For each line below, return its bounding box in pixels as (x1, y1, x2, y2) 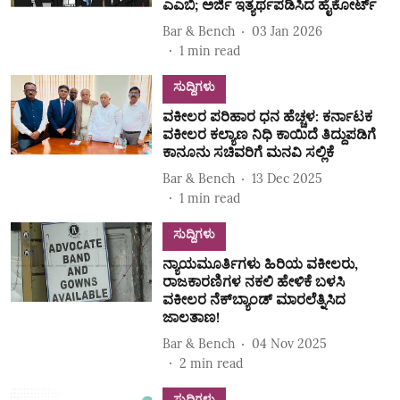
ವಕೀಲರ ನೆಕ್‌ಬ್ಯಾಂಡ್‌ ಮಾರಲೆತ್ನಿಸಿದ (162, 290, 346, 308)
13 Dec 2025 (251, 170, 322, 187)
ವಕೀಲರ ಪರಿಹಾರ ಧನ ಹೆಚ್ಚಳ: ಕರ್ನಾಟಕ (162, 107, 372, 125)
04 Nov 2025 (251, 335, 327, 352)
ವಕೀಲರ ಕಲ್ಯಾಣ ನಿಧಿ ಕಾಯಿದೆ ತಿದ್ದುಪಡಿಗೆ (162, 125, 376, 143)
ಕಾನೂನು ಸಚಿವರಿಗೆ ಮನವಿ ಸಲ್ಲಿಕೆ (162, 143, 334, 161)
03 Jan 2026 (251, 22, 322, 39)
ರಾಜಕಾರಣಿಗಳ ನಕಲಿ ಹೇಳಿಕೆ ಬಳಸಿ (162, 272, 345, 290)
